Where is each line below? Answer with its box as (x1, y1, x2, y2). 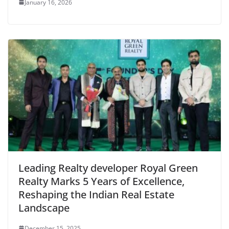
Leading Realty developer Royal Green (18, 161, 198, 175)
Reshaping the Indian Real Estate (18, 187, 174, 201)
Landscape (18, 200, 70, 215)
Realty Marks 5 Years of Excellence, (18, 174, 185, 188)
